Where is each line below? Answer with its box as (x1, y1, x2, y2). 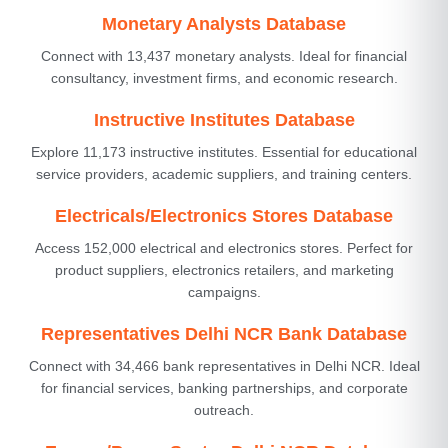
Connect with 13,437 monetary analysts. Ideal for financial (41, 47, 407, 64)
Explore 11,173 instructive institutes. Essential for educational (31, 143, 417, 160)
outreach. (194, 401, 254, 418)
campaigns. (187, 283, 261, 300)
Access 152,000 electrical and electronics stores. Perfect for (35, 239, 413, 256)
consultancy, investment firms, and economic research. (50, 69, 398, 86)
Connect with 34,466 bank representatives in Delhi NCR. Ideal (28, 357, 420, 374)
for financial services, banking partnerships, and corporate (40, 379, 408, 396)
